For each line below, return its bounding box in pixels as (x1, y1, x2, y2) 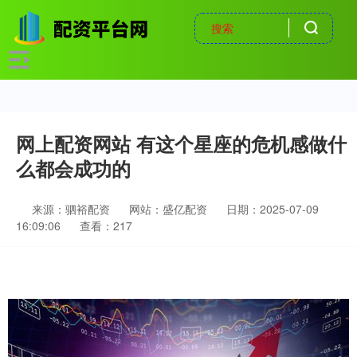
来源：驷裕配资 (32, 201, 113, 217)
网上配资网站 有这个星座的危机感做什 (16, 130, 347, 157)
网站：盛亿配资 (129, 201, 207, 217)
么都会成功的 (16, 155, 131, 182)
